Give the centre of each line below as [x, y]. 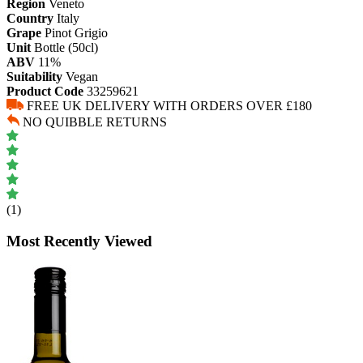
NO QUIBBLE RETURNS [95, 122]
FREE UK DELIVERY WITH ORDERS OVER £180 [169, 105]
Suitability [34, 76]
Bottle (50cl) [66, 47]
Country [30, 18]
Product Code [45, 91]
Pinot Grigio [76, 32]
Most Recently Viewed [79, 241]
